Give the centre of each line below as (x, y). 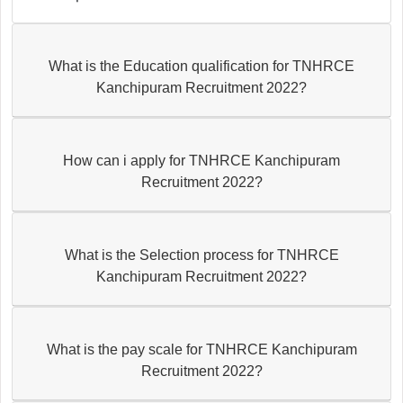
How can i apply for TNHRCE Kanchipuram (201, 160)
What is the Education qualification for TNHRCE (201, 66)
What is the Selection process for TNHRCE (201, 255)
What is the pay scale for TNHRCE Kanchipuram (201, 349)
